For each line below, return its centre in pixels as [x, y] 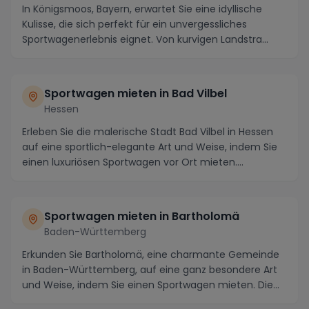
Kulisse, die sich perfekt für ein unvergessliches [134, 24]
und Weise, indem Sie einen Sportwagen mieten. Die [148, 285]
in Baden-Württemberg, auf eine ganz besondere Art [150, 269]
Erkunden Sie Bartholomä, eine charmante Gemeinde [151, 254]
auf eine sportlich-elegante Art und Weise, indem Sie [150, 147]
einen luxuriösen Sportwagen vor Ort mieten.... [133, 162]
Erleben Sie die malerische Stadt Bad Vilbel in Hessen [148, 131]
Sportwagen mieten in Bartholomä [142, 216]
